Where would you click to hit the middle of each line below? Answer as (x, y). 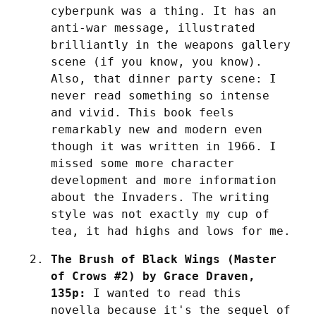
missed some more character (142, 163)
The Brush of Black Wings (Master (164, 259)
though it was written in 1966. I (164, 146)
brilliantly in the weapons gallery (171, 44)
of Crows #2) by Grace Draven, (153, 276)
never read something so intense (160, 95)
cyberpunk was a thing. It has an (164, 11)
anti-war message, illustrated (153, 28)
